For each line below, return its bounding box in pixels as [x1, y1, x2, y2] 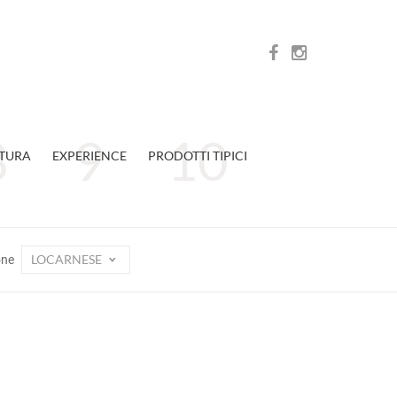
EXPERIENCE [51, 148, 127, 163]
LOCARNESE [31, 252, 105, 267]
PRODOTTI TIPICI [147, 148, 247, 163]
